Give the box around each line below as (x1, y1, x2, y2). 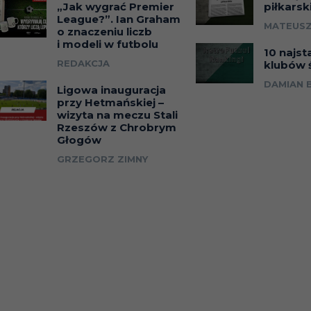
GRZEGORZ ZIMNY (57, 153, 149, 165)
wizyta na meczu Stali (57, 108, 178, 122)
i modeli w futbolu (57, 37, 159, 51)
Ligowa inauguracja (57, 83, 167, 97)
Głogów (57, 133, 102, 147)
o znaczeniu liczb (57, 25, 153, 39)
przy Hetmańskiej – (57, 96, 165, 110)
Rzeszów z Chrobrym (57, 121, 177, 135)
